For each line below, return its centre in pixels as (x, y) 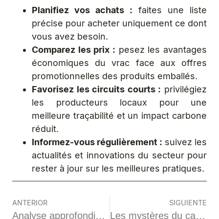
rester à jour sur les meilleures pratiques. (118, 168)
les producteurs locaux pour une (119, 102)
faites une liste (170, 10)
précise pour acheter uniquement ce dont (119, 23)
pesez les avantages (161, 50)
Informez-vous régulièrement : (97, 142)
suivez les (185, 142)
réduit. (45, 129)
